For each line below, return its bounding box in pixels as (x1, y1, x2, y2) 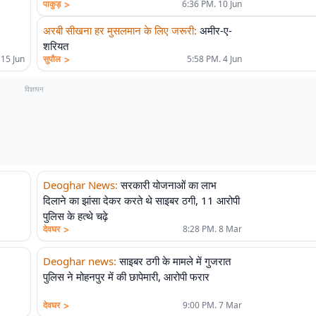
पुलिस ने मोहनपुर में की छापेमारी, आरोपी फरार (43, 269, 209, 284)
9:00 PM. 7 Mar (183, 299, 242, 311)
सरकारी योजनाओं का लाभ (121, 178, 217, 192)
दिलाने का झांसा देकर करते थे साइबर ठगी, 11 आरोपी (43, 193, 240, 207)
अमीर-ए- (200, 23, 232, 37)
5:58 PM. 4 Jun (187, 53, 242, 65)
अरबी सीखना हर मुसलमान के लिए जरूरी (43, 23, 194, 37)
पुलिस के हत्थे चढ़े (43, 209, 108, 223)
